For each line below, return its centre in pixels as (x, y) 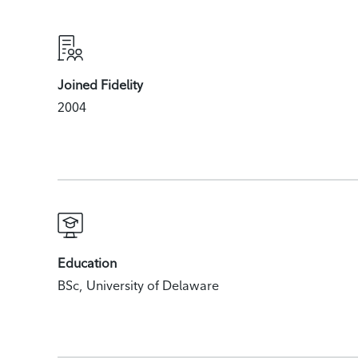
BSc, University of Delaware (138, 285)
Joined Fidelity (100, 85)
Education (87, 263)
